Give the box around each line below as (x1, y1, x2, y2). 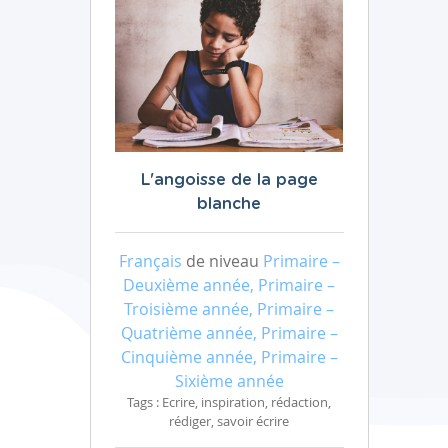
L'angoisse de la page (140, 172, 318, 189)
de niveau (181, 250, 263, 273)
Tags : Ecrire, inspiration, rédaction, (127, 394, 331, 412)
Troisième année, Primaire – (124, 298, 334, 321)
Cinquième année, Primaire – (120, 346, 338, 369)
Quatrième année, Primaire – (120, 322, 338, 345)
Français (118, 250, 182, 273)
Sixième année (174, 370, 284, 393)
